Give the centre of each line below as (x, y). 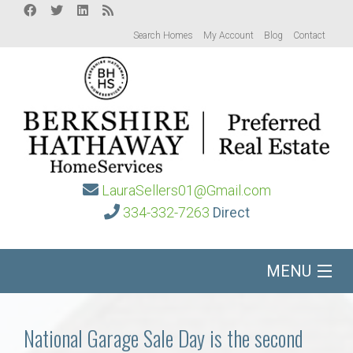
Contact (309, 35)
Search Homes (163, 35)
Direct (231, 213)
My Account (229, 35)
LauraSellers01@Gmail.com (186, 191)
